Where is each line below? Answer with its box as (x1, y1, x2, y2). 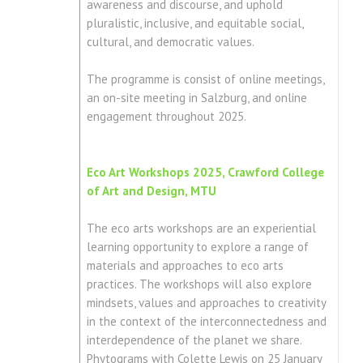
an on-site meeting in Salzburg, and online (86, 90, 307, 106)
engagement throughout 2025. (86, 109, 255, 125)
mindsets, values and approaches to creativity (86, 295, 327, 311)
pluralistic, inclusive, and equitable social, (86, 15, 304, 32)
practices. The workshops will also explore (86, 276, 312, 293)
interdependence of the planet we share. (86, 332, 302, 348)
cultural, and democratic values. (86, 34, 257, 50)
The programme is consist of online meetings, (86, 71, 325, 88)
